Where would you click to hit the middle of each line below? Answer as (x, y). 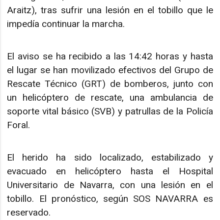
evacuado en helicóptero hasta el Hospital (110, 171)
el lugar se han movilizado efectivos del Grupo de (110, 70)
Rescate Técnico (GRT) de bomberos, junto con (110, 84)
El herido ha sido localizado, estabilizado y (110, 158)
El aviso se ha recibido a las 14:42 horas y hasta (110, 56)
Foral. (19, 125)
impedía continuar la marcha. (66, 24)
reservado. (29, 213)
